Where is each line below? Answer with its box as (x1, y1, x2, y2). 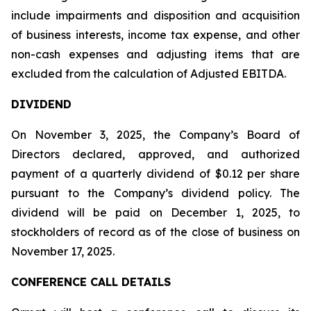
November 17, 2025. (11, 244, 115, 258)
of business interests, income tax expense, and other (11, 28, 300, 42)
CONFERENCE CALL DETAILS (11, 275, 171, 289)
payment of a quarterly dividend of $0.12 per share (11, 167, 300, 180)
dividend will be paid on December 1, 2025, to (11, 205, 300, 219)
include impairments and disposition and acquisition (11, 8, 300, 22)
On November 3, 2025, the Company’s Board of (11, 128, 300, 142)
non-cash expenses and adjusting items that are (11, 47, 300, 61)
